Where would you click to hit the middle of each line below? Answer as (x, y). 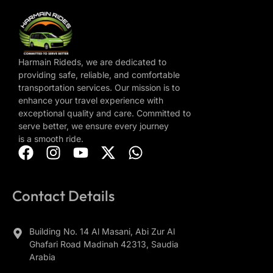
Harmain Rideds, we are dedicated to (92, 62)
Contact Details (63, 196)
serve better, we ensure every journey (94, 126)
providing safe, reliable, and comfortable (99, 75)
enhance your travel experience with (91, 101)
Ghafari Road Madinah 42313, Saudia (104, 244)
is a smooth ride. (51, 139)
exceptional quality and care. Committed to (105, 113)
